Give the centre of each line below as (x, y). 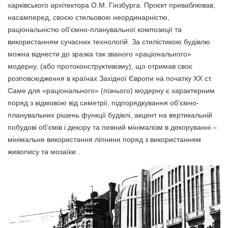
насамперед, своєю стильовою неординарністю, (89, 17)
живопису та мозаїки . (44, 151)
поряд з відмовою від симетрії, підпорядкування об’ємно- (103, 103)
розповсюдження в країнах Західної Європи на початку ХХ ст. (110, 78)
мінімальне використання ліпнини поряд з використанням (104, 139)
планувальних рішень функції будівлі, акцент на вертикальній (110, 115)
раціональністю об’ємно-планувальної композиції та (95, 29)
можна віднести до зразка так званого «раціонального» (99, 54)
